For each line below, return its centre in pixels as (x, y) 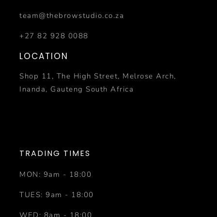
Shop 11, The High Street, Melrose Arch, (98, 76)
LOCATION (44, 56)
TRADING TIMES (55, 154)
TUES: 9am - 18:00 (57, 195)
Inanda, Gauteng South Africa (77, 89)
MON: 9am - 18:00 (55, 175)
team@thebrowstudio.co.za (72, 16)
